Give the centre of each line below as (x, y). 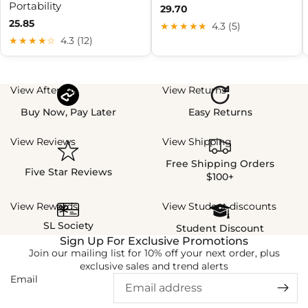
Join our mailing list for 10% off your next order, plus (154, 253)
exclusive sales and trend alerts (154, 266)
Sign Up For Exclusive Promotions (154, 241)
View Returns (194, 90)
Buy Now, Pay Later (68, 112)
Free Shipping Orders (220, 163)
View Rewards (44, 206)
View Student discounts (219, 206)
